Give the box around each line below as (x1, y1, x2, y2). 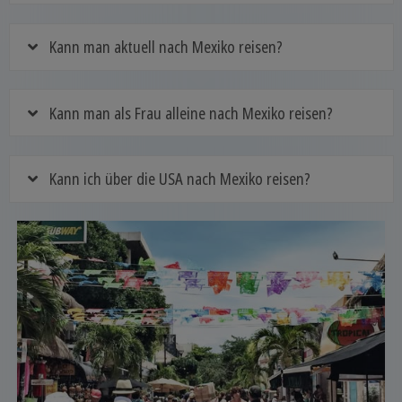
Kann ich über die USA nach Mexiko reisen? (49, 168, 311, 190)
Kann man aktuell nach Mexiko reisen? (49, 36, 284, 58)
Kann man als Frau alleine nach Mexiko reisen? (49, 101, 334, 124)
